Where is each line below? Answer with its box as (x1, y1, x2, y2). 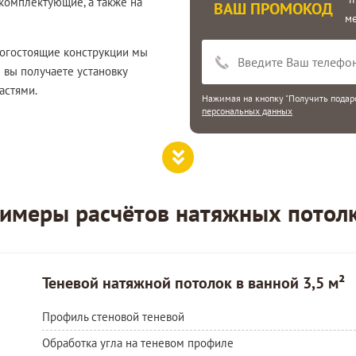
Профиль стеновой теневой (41, 308, 184, 324)
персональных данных (202, 104, 292, 117)
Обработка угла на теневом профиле (41, 335, 234, 350)
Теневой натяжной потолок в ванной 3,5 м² (41, 272, 345, 293)
